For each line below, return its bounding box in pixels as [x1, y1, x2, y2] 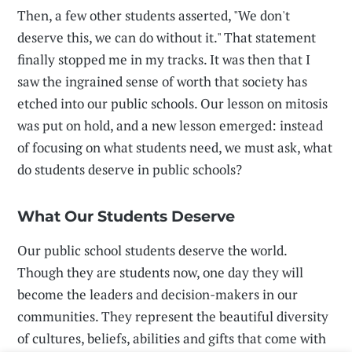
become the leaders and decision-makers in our [17, 285, 299, 304]
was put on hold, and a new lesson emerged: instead [17, 116, 324, 135]
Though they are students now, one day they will [17, 263, 304, 282]
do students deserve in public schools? [17, 160, 243, 179]
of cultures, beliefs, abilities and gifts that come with [17, 329, 327, 348]
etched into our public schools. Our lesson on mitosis [17, 94, 328, 113]
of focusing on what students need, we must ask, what [17, 138, 333, 157]
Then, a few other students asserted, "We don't [17, 6, 291, 25]
